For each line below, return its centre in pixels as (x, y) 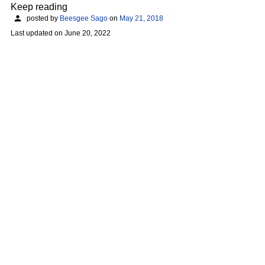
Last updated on (38, 33)
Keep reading (39, 7)
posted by (42, 18)
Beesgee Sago (84, 18)
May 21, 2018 (141, 18)
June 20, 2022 (88, 33)
